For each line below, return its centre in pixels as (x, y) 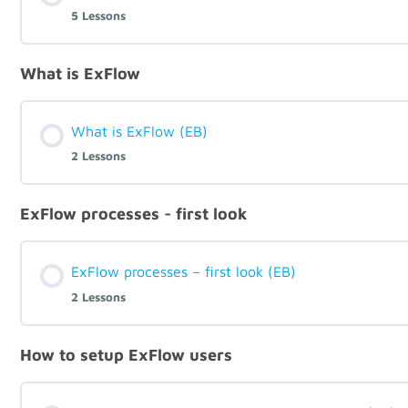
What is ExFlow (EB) (139, 131)
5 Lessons (98, 15)
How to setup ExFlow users (126, 355)
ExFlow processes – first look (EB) (184, 272)
